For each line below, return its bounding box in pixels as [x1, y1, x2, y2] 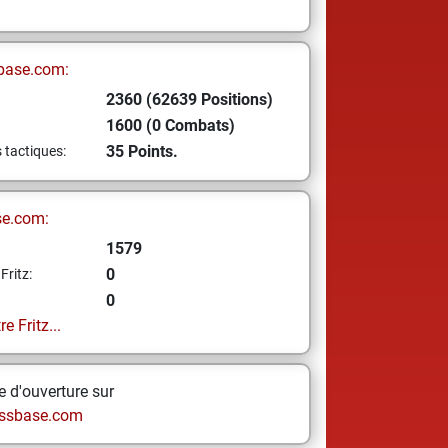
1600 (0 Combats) [105, 116, 235, 135]
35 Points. [105, 142, 178, 161]
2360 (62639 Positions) [105, 90, 273, 109]
